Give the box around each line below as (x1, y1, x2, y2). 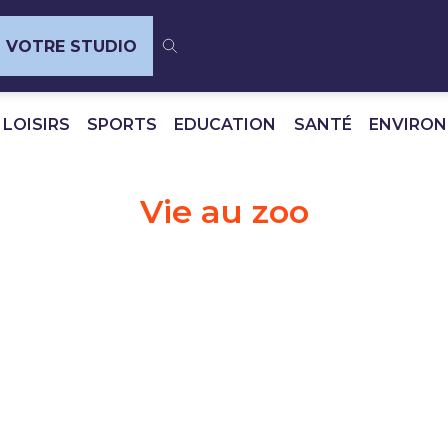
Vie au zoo (139, 192, 309, 231)
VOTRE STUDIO (6, 36, 137, 56)
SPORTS (87, 115, 158, 134)
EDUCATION (174, 115, 277, 134)
